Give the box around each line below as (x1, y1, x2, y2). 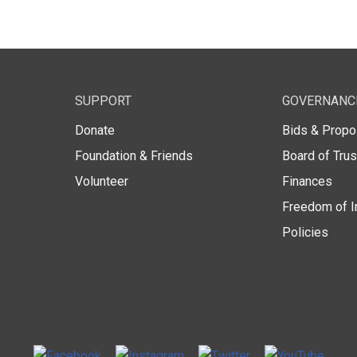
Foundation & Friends (74, 147, 193, 163)
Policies (282, 224, 329, 240)
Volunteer (74, 173, 128, 189)
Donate (74, 122, 115, 138)
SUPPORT (74, 92, 131, 108)
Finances (282, 173, 333, 189)
